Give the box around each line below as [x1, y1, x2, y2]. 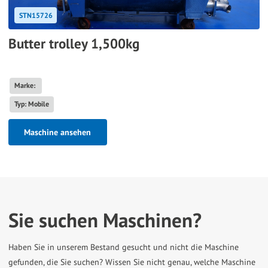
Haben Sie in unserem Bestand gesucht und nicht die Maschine [8, 242, 239, 252]
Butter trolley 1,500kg [8, 34, 139, 52]
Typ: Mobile [14, 99, 49, 109]
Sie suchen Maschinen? [8, 207, 202, 233]
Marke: [14, 81, 37, 90]
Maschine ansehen [24, 126, 92, 138]
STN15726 [19, 10, 53, 20]
